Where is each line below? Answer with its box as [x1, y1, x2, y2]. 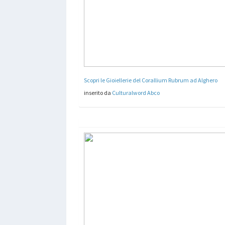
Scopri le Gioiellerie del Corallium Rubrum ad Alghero [84, 76, 217, 84]
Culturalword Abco [112, 88, 160, 96]
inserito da [84, 88, 112, 96]
